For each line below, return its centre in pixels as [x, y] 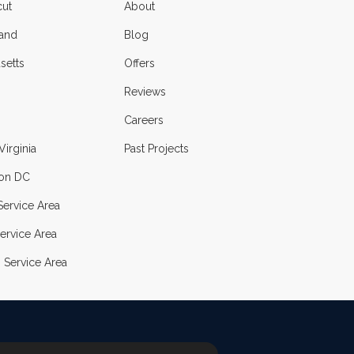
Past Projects [156, 149]
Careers [143, 120]
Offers [139, 63]
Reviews [145, 92]
